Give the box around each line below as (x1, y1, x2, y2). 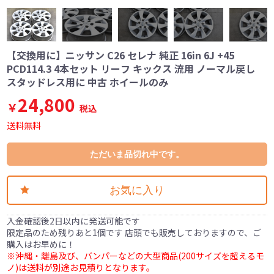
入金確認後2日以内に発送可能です (7, 214, 141, 227)
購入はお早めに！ (7, 237, 76, 250)
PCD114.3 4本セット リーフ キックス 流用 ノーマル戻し (7, 61, 256, 76)
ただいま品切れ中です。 (90, 149, 184, 159)
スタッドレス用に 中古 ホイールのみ (7, 74, 169, 89)
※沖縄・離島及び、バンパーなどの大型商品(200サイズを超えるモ (7, 249, 265, 262)
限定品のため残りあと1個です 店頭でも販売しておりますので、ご (7, 226, 262, 239)
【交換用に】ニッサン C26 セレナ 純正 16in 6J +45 (7, 47, 235, 62)
